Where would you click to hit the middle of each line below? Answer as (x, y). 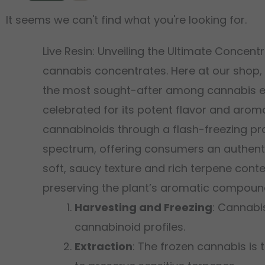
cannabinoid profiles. (130, 227)
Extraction (104, 246)
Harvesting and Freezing (143, 207)
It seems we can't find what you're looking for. (126, 20)
